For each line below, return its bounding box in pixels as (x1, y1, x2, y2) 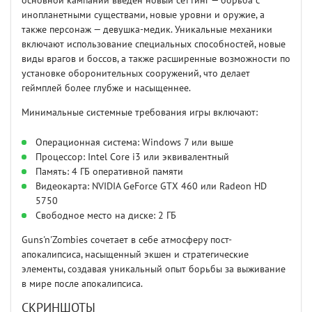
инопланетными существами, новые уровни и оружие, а (22, 9, 265, 22)
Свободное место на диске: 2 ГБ (36, 210, 176, 222)
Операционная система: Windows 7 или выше (36, 136, 233, 149)
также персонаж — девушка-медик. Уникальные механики (22, 24, 272, 36)
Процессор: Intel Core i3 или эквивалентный (36, 151, 229, 164)
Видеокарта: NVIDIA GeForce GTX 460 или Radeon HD (36, 180, 267, 193)
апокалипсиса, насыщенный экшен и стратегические (22, 249, 249, 261)
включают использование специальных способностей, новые (22, 38, 286, 51)
